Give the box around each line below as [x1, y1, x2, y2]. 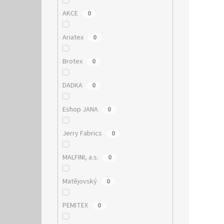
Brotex [62, 56, 84, 66]
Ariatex [62, 32, 85, 42]
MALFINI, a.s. [62, 152, 100, 162]
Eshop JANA [62, 104, 99, 114]
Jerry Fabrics [62, 128, 103, 138]
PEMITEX [62, 200, 89, 210]
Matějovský [62, 176, 98, 186]
